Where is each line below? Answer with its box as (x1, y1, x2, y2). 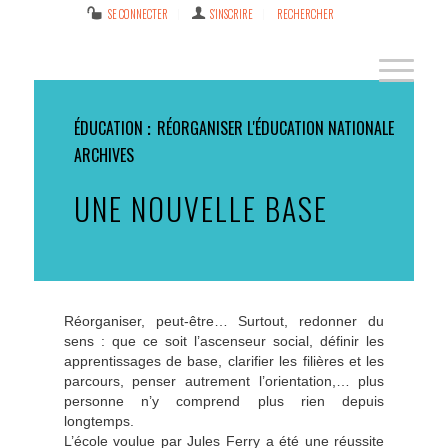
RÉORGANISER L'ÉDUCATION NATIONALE (156, 116, 394, 140)
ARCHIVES (73, 143, 134, 167)
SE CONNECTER (107, 6, 168, 22)
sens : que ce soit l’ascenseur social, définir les (63, 333, 385, 349)
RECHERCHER (277, 6, 335, 22)
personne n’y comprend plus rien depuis (63, 393, 385, 409)
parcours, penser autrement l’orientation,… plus (63, 373, 385, 389)
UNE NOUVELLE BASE (73, 186, 328, 231)
